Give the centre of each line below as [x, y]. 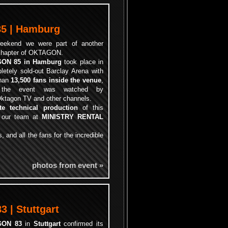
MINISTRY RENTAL [73, 117]
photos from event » [68, 165]
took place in [82, 62]
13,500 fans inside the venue [56, 80]
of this [91, 108]
